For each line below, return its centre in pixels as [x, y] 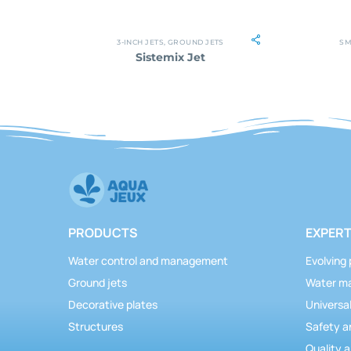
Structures [96, 326]
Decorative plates [113, 304]
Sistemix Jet [170, 57]
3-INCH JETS [141, 42]
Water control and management [148, 260]
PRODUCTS [103, 232]
